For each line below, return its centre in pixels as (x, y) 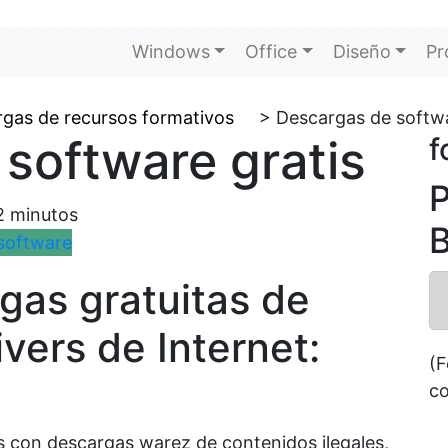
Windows (170, 52)
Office (271, 52)
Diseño (361, 52)
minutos (44, 214)
